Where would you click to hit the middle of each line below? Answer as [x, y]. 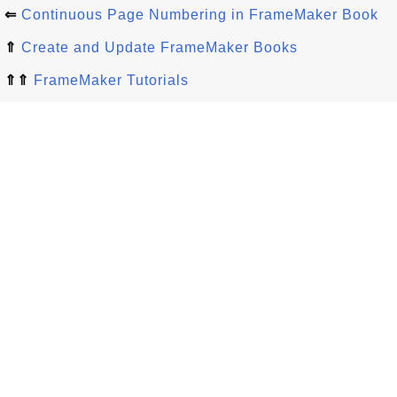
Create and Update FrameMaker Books [160, 47]
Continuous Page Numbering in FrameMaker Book [200, 14]
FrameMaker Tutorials [111, 80]
